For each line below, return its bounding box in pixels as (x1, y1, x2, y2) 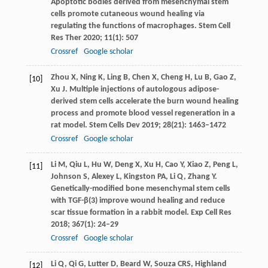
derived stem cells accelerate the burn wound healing (50, 96, 239, 106)
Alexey (91, 172, 114, 181)
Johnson (50, 172, 81, 181)
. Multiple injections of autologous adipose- (65, 84, 219, 94)
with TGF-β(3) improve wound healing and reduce (50, 196, 225, 205)
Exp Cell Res (190, 208, 232, 217)
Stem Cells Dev (89, 120, 140, 130)
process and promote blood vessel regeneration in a (50, 108, 235, 118)
